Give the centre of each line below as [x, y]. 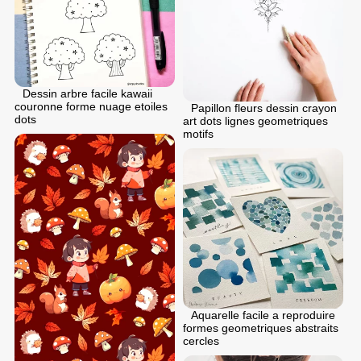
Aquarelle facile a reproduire [263, 315]
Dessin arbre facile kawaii [87, 94]
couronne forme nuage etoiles [91, 107]
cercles [201, 341]
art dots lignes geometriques [255, 121]
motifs [198, 134]
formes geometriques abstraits [261, 328]
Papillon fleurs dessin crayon [264, 108]
